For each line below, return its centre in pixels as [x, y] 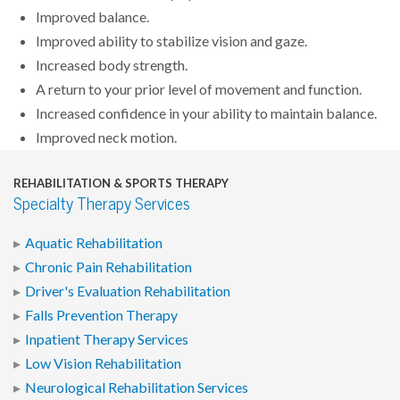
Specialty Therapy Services [102, 204]
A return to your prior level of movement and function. [199, 89]
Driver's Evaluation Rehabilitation [128, 291]
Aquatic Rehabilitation [94, 242]
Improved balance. [92, 17]
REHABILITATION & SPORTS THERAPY [121, 183]
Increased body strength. [112, 65]
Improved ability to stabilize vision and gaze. [171, 41]
